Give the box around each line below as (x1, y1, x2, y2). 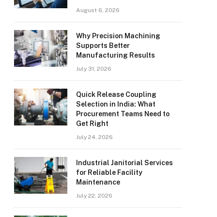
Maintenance (76, 178, 120, 186)
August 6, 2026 (76, 7, 120, 14)
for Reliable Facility (76, 169, 142, 176)
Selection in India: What (76, 100, 155, 108)
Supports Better (76, 42, 130, 49)
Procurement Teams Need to (76, 110, 170, 118)
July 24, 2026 (76, 134, 113, 140)
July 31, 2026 (76, 65, 111, 72)
